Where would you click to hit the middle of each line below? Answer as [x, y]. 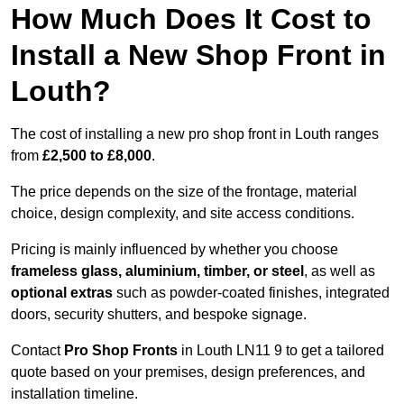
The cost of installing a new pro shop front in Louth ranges [195, 134]
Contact [37, 351]
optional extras [62, 293]
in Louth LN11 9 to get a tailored [281, 351]
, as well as [340, 271]
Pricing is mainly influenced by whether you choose [174, 250]
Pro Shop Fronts [121, 351]
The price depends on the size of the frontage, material [184, 192]
